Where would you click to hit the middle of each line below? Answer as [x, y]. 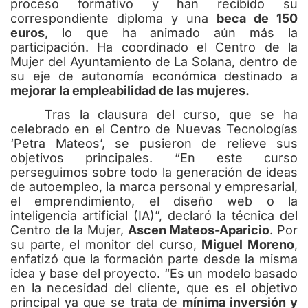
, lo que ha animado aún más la [171, 32]
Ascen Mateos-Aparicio [199, 230]
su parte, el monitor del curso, [106, 245]
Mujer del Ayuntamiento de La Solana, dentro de [154, 61]
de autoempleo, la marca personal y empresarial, [154, 187]
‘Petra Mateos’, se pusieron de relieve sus [154, 144]
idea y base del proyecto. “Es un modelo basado [154, 274]
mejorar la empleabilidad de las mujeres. [131, 90]
